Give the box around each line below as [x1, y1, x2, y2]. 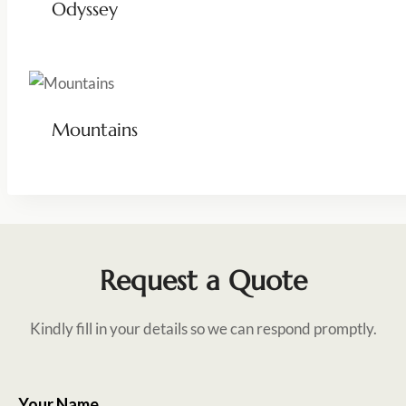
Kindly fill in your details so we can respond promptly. [29, 318, 377, 338]
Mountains [51, 118, 138, 141]
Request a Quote [99, 263, 307, 297]
